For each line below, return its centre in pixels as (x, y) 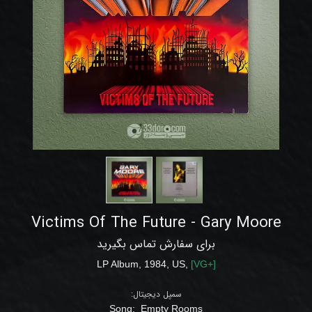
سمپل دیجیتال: (156, 294)
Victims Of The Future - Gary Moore (156, 223)
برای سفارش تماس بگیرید (156, 244)
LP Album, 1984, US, (143, 264)
